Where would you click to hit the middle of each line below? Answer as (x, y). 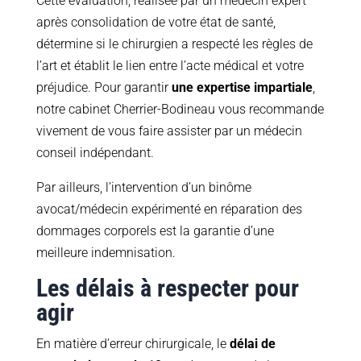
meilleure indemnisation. (106, 253)
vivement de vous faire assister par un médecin (169, 131)
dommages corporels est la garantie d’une (155, 231)
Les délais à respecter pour (167, 288)
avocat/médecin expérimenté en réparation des (169, 210)
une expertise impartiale (242, 88)
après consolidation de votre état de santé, (156, 23)
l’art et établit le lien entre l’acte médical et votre (170, 66)
